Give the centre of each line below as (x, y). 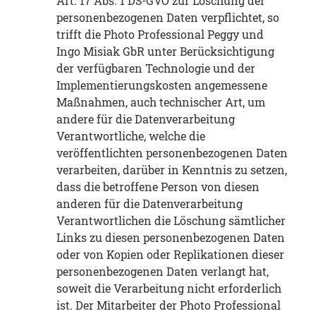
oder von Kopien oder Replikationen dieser (170, 255)
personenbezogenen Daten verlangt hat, (163, 272)
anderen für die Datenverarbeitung (150, 204)
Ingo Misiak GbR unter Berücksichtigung (165, 51)
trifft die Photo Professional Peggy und (160, 35)
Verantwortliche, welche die (131, 136)
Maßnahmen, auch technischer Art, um (161, 102)
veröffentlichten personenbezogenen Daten (172, 153)
